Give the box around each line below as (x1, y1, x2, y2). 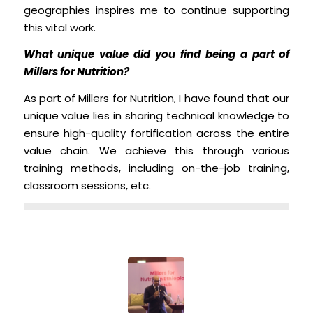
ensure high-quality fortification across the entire (23, 125, 290, 140)
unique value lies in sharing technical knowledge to (23, 108, 290, 123)
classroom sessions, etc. (23, 177, 151, 193)
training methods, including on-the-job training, (23, 160, 290, 175)
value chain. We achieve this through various (23, 143, 290, 158)
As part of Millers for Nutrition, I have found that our (23, 90, 290, 105)
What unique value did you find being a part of (23, 47, 290, 62)
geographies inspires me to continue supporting (23, 3, 290, 18)
